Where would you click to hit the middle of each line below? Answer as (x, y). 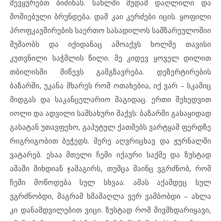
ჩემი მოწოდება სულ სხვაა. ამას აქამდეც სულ (110, 182)
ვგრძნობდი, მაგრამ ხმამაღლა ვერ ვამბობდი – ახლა (110, 196)
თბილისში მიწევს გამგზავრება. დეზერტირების (110, 72)
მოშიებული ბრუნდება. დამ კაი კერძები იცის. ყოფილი (110, 16)
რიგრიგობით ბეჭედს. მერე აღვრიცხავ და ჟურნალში (110, 141)
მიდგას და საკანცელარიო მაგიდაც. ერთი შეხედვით (110, 99)
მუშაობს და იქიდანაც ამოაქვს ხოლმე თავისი (110, 44)
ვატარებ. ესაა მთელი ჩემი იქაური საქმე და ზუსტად (110, 154)
